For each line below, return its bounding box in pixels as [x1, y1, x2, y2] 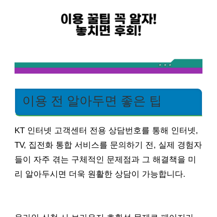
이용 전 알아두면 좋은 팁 [22, 93, 162, 108]
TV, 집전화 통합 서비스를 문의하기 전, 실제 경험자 [15, 140, 202, 150]
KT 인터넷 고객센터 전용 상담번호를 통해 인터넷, [15, 125, 198, 135]
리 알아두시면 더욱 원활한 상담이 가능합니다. [15, 169, 186, 179]
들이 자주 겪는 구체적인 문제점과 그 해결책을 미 [15, 155, 196, 164]
